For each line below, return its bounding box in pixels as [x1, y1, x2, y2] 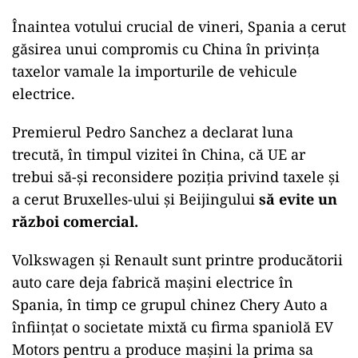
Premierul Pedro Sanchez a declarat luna [12, 122, 293, 141]
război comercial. [12, 212, 138, 231]
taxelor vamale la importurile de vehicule [12, 62, 297, 81]
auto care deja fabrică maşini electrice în [12, 272, 293, 292]
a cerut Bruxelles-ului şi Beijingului [12, 189, 259, 209]
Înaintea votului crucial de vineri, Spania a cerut [12, 17, 346, 36]
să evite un [259, 189, 337, 209]
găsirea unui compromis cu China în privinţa [12, 39, 320, 58]
